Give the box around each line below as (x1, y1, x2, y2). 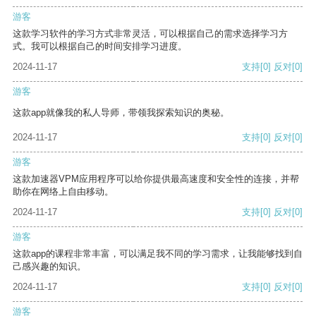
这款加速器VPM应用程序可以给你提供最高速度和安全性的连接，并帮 (13, 174, 299, 185)
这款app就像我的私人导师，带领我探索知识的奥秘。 (13, 107, 229, 119)
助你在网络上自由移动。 (13, 186, 114, 197)
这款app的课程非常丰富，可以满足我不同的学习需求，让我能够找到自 (13, 248, 303, 260)
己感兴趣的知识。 (13, 261, 86, 272)
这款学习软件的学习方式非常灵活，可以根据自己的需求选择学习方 (13, 28, 288, 39)
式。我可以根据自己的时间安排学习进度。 (13, 41, 187, 52)
